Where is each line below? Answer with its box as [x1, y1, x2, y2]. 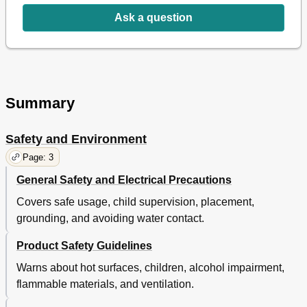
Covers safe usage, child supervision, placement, [16, 196, 254, 208]
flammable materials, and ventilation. [16, 278, 194, 291]
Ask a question [114, 12, 193, 24]
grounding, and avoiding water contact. [16, 212, 204, 225]
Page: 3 [23, 151, 53, 162]
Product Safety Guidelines [16, 240, 152, 252]
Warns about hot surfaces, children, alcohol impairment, [16, 262, 284, 274]
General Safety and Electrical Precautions [16, 174, 232, 186]
